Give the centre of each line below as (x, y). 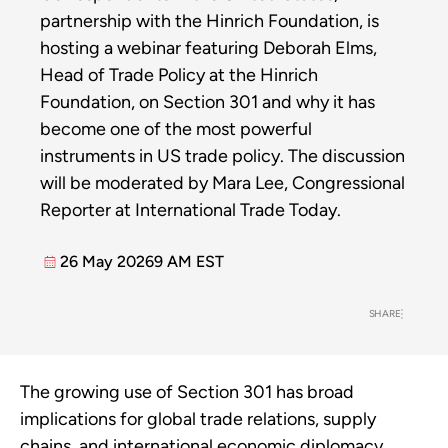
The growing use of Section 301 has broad (187, 392)
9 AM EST (189, 262)
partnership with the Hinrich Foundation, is (209, 21)
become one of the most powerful (176, 129)
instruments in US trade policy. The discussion (222, 156)
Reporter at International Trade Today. (190, 210)
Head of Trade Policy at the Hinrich (179, 75)
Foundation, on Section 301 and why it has (207, 102)
